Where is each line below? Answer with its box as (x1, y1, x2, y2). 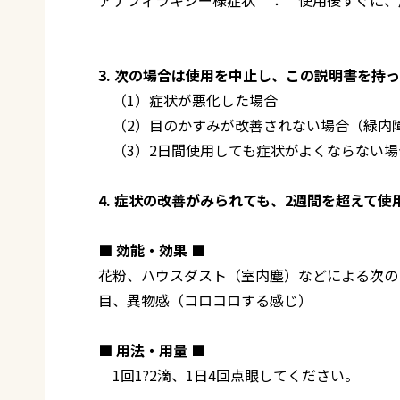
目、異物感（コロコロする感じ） (98, 288, 312, 311)
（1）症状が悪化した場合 (98, 88, 278, 111)
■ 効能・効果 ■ (98, 238, 205, 261)
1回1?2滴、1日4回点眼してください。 (98, 363, 359, 386)
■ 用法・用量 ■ (98, 338, 205, 361)
